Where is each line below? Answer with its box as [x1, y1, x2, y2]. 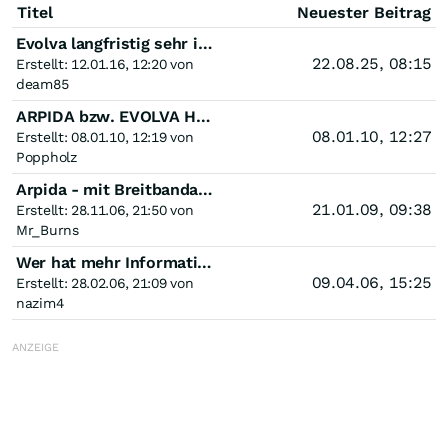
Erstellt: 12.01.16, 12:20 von [16, 56, 194, 72]
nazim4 [16, 295, 64, 311]
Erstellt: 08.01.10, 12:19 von [16, 129, 194, 145]
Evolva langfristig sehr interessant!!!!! [197, 34, 213, 53]
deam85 [16, 76, 69, 92]
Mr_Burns [16, 222, 79, 238]
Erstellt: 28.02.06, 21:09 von [16, 275, 194, 291]
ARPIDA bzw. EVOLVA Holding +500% [196, 107, 211, 126]
